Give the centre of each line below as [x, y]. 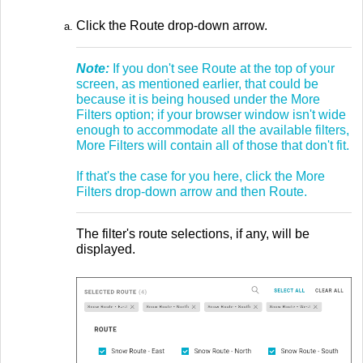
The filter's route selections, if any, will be [193, 233]
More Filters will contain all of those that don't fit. [213, 145]
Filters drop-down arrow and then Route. [192, 191]
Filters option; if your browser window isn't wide [211, 114]
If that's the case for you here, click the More [201, 176]
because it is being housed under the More [198, 99]
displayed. [106, 249]
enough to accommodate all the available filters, [213, 130]
